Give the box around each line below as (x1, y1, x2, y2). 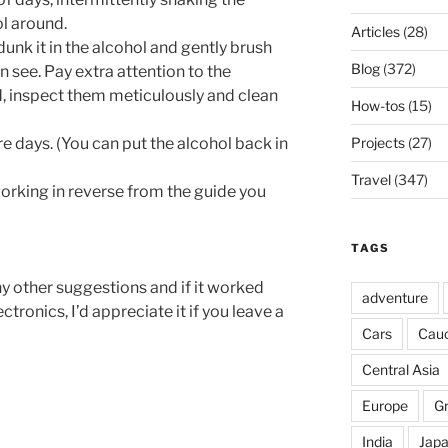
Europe (361, 397, 408, 415)
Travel (350, 171, 391, 189)
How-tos (350, 97, 405, 115)
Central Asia (361, 361, 440, 379)
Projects (350, 134, 405, 152)
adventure (361, 289, 428, 307)
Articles (350, 23, 400, 41)
